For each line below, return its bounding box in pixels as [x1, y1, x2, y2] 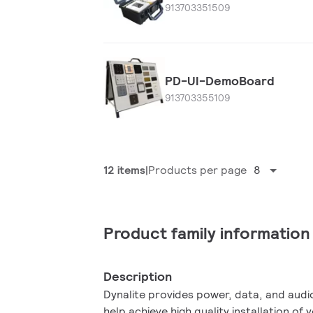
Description [103, 268, 173, 284]
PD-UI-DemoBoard [164, 73, 275, 89]
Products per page [148, 163, 247, 177]
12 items [103, 163, 145, 177]
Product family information [103, 222, 310, 244]
